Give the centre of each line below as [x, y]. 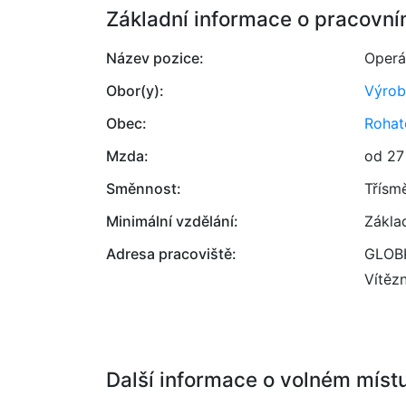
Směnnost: [144, 188]
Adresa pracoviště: [171, 254]
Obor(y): [135, 91]
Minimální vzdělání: [172, 221]
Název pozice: [155, 58]
